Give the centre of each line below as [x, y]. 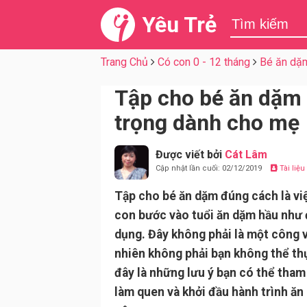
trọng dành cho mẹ [207, 123]
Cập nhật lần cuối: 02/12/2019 [210, 168]
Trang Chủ [124, 62]
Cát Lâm [246, 155]
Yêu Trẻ [179, 25]
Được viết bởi [190, 155]
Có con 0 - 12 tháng [204, 62]
